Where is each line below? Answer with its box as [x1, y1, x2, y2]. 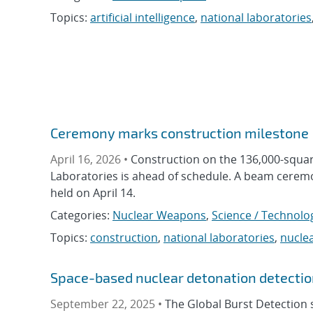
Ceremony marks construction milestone [50, 124, 309, 142]
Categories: [50, 208, 112, 224]
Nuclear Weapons [112, 208, 206, 224]
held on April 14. [50, 185, 136, 201]
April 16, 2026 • [50, 152, 131, 168]
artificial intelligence [90, 10, 195, 26]
